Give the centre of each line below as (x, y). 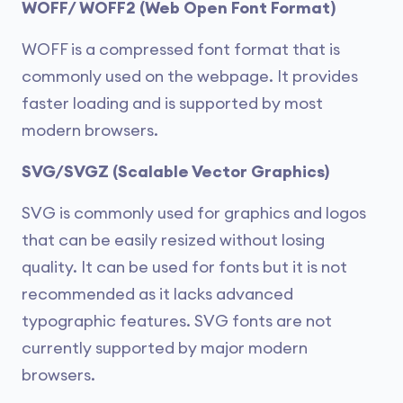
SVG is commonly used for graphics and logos (194, 213)
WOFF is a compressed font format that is (181, 49)
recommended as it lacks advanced (157, 294)
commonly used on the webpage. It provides (190, 76)
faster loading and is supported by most (172, 103)
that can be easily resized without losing (173, 240)
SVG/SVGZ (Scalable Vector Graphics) (175, 171)
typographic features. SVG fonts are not (177, 321)
